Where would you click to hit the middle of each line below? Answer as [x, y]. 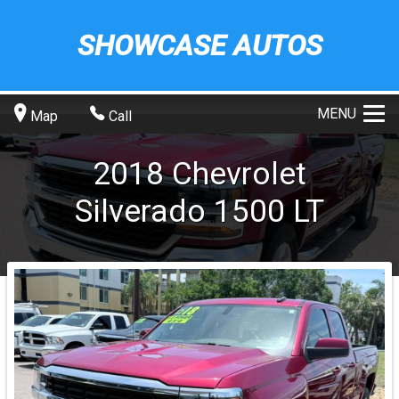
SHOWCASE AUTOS [199, 45]
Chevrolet [239, 173]
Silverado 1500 [180, 211]
